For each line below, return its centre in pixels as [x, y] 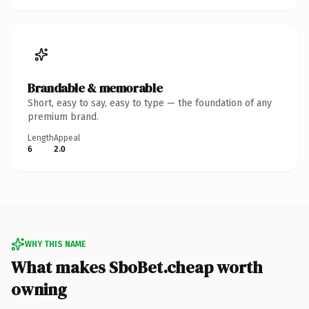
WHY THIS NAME [55, 244]
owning [39, 289]
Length [41, 138]
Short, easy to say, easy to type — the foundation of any [150, 103]
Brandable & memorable [95, 88]
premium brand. [63, 117]
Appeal [67, 138]
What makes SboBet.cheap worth [137, 267]
